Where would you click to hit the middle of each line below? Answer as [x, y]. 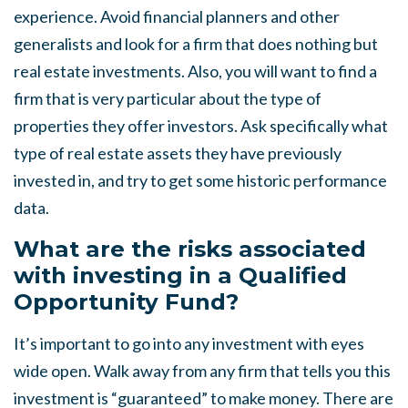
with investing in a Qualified [180, 275]
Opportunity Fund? [126, 301]
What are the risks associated [190, 249]
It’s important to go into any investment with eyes [189, 343]
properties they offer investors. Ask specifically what [201, 126]
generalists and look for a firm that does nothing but [196, 44]
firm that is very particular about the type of [168, 98]
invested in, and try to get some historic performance [200, 180]
